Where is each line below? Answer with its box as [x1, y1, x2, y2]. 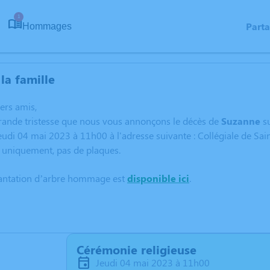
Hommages [22, 20, 72, 31]
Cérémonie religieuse [77, 241, 196, 257]
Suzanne [221, 115, 260, 127]
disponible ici [127, 172, 189, 184]
